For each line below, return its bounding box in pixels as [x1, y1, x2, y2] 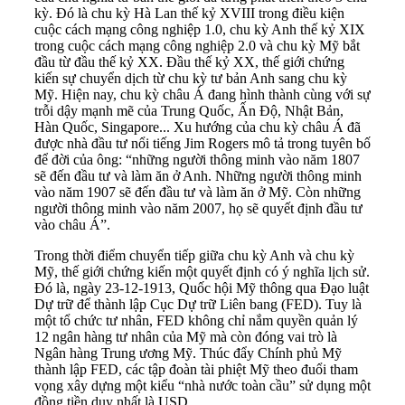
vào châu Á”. [34, 217, 110, 233]
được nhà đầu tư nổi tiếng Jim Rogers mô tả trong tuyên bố [34, 136, 371, 152]
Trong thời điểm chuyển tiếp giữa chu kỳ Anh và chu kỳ [34, 248, 354, 264]
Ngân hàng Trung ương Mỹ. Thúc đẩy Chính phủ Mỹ [34, 345, 342, 362]
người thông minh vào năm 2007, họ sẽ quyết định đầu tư [34, 201, 363, 217]
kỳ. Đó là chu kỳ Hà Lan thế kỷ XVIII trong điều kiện [34, 5, 344, 22]
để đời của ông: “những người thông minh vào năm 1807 [34, 152, 360, 168]
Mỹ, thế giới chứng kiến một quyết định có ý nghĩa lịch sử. [34, 264, 370, 280]
